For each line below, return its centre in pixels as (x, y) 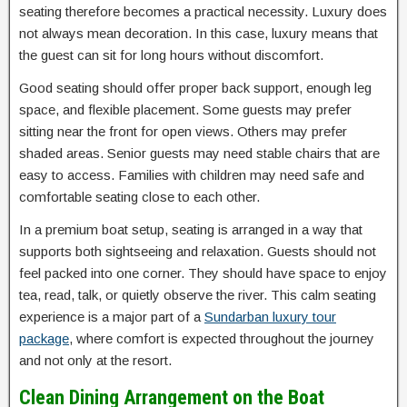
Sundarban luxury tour (270, 317)
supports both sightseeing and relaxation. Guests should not (198, 252)
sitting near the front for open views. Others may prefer (183, 132)
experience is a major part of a (112, 317)
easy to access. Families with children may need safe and (192, 175)
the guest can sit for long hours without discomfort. (171, 55)
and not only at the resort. (95, 361)
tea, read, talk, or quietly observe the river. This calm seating (198, 295)
